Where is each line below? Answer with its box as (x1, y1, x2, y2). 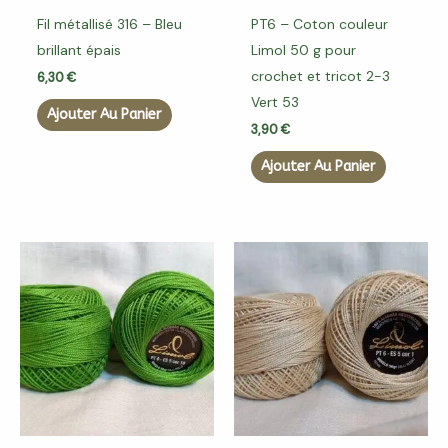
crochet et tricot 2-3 (250, 67, 390, 86)
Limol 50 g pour (250, 41, 356, 60)
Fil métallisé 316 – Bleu (36, 15, 182, 34)
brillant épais (36, 41, 121, 60)
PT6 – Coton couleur (250, 15, 388, 34)
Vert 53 (250, 93, 299, 112)
